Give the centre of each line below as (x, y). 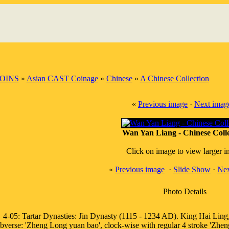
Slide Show (192, 169)
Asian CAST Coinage (62, 78)
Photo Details (185, 191)
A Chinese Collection (174, 78)
